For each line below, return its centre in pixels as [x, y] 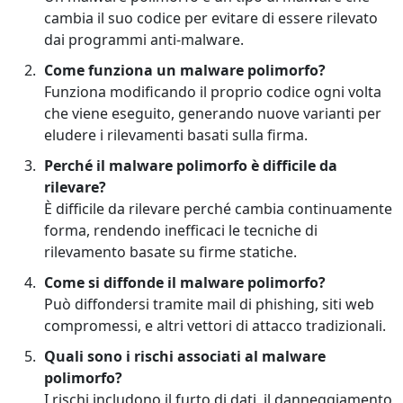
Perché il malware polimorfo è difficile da [191, 166]
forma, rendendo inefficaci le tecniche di [181, 231]
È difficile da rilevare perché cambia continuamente [218, 209]
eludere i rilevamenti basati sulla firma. [178, 135]
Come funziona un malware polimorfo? [185, 71]
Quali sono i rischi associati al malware [185, 357]
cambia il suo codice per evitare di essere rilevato [211, 18]
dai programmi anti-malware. [146, 40]
